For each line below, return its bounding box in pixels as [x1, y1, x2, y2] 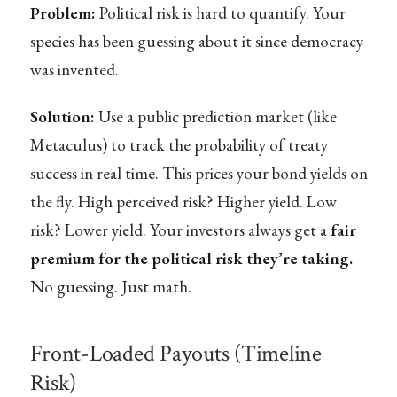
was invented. [29, 58, 119, 82]
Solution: [29, 105, 95, 128]
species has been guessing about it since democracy [29, 30, 363, 53]
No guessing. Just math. [29, 276, 191, 299]
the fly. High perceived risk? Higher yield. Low [29, 191, 337, 214]
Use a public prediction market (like [94, 105, 337, 128]
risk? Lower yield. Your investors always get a [29, 219, 331, 242]
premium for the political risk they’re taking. [29, 247, 353, 270]
